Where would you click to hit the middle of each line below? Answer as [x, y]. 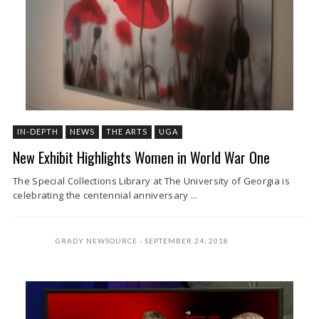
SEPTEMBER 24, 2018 [187, 240]
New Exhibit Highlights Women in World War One [141, 157]
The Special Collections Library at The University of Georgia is [151, 181]
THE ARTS [127, 131]
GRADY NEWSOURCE [96, 240]
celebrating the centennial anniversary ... [105, 195]
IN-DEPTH [38, 131]
